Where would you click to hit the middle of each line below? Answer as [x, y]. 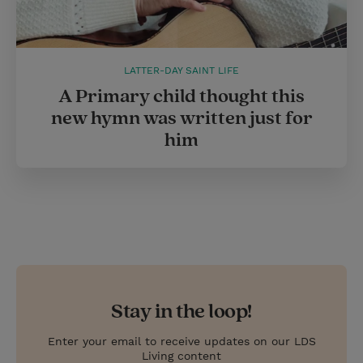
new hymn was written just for [181, 118]
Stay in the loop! [181, 311]
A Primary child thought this [181, 96]
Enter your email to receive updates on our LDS [181, 341]
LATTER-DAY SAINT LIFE [181, 70]
